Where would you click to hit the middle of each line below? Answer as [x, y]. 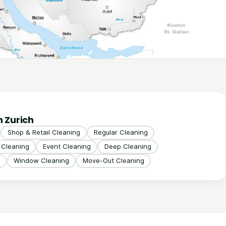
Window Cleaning [41, 161]
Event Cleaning [67, 147]
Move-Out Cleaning [113, 161]
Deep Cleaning [128, 147]
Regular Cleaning [121, 132]
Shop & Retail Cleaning [44, 132]
